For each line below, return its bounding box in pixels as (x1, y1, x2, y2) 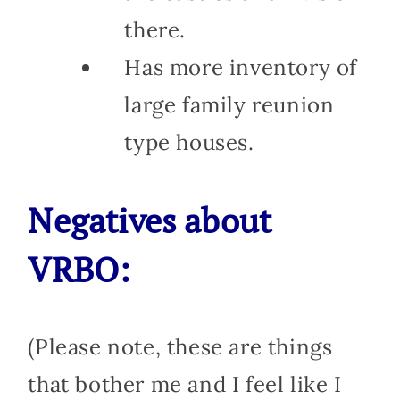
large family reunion (124, 90, 335, 119)
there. (124, 15, 186, 44)
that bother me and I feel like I (28, 370, 342, 398)
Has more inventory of (124, 53, 357, 81)
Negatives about (28, 197, 272, 244)
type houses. (124, 128, 254, 156)
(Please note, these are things (28, 332, 333, 361)
